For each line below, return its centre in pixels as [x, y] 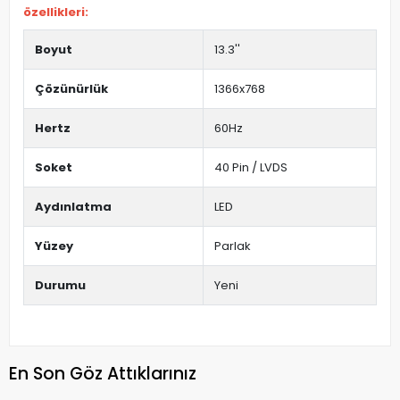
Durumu [60, 286]
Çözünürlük [71, 89]
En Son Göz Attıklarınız [103, 373]
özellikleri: [56, 12]
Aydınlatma [73, 207]
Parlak [233, 246]
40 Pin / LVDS [251, 168]
